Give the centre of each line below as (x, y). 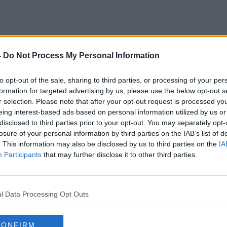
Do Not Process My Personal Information (81, 55)
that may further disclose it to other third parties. (119, 155)
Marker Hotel (113, 70)
